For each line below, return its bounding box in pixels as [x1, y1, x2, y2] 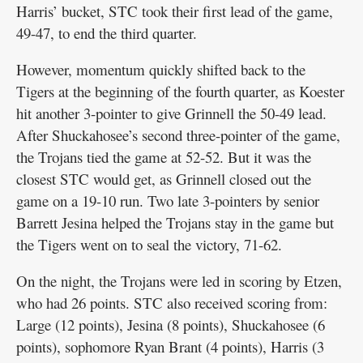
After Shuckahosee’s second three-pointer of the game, [16, 124, 340, 145]
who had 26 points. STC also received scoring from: [16, 292, 327, 313]
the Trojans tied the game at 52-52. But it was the [16, 146, 311, 167]
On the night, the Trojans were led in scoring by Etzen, [16, 270, 342, 291]
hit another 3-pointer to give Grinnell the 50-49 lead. [16, 102, 327, 123]
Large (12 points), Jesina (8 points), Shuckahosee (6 [16, 314, 325, 335]
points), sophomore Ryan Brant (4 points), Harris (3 [16, 335, 324, 357]
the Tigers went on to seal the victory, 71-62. [16, 233, 282, 254]
